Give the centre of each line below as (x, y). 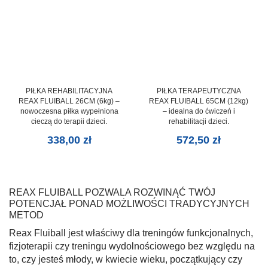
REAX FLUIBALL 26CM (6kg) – (69, 101)
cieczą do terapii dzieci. (69, 122)
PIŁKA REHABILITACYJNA (69, 91)
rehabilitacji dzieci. (199, 122)
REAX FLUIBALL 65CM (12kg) (199, 101)
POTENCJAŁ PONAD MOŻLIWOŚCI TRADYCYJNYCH (129, 204)
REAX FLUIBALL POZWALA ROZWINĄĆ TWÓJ (112, 193)
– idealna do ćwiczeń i (199, 112)
